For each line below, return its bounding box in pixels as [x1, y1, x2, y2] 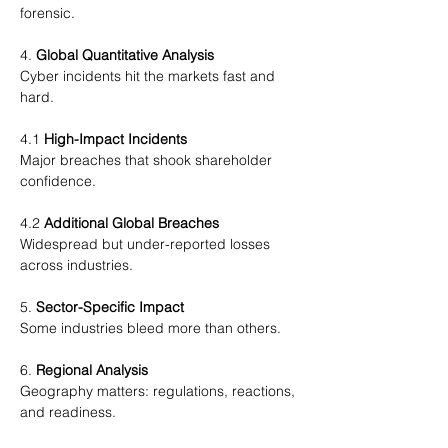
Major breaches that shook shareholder [20, 151, 276, 169]
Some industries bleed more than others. [20, 319, 281, 337]
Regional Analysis [36, 361, 148, 379]
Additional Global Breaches [44, 214, 219, 232]
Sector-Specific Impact [36, 298, 184, 316]
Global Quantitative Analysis [36, 46, 214, 64]
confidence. [20, 172, 96, 190]
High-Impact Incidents [44, 130, 187, 148]
